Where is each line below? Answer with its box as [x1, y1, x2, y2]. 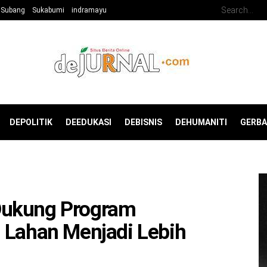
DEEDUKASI [66, 117, 111, 127]
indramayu [72, 6, 107, 14]
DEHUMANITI [175, 117, 227, 127]
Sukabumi [32, 6, 64, 14]
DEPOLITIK [10, 117, 52, 127]
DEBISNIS [125, 117, 162, 127]
